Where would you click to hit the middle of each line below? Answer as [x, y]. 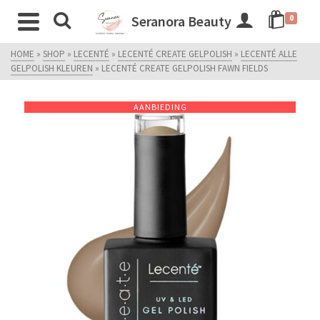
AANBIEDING [160, 107]
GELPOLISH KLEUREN [52, 68]
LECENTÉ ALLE [269, 54]
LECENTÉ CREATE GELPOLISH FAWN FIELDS [185, 68]
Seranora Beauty [181, 21]
